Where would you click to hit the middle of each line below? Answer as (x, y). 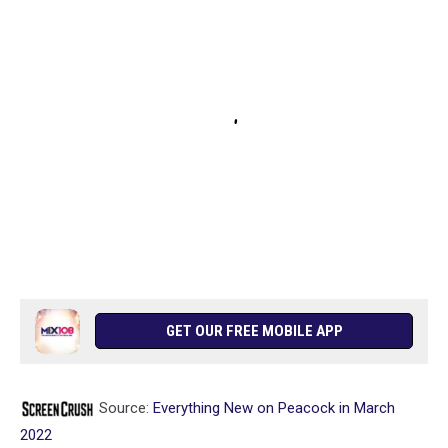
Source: (124, 407)
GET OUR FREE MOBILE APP (254, 330)
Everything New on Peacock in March (274, 407)
